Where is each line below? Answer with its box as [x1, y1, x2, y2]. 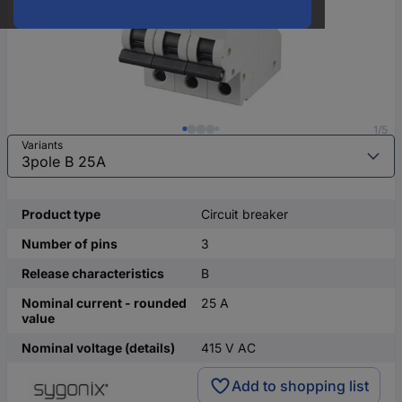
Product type [22, 206, 100, 222]
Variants [22, 138, 63, 152]
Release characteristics [22, 266, 164, 281]
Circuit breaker [201, 206, 288, 222]
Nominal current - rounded [22, 295, 187, 310]
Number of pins [22, 236, 118, 251]
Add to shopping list [232, 376, 369, 395]
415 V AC [201, 340, 256, 355]
